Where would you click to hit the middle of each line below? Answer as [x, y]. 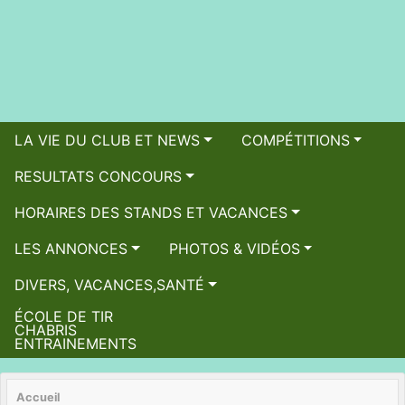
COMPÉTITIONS [295, 140]
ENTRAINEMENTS [75, 344]
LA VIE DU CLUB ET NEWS [107, 140]
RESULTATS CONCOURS [98, 176]
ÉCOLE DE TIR [64, 316]
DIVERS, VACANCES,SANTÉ [109, 285]
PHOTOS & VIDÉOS [234, 249]
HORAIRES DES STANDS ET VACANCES [151, 212]
